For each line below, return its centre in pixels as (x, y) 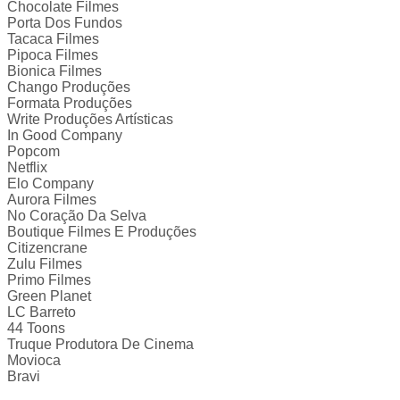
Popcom (33, 151)
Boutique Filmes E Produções (102, 232)
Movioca (34, 360)
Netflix (27, 167)
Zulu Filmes (45, 264)
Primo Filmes (49, 280)
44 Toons (36, 328)
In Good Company (65, 135)
